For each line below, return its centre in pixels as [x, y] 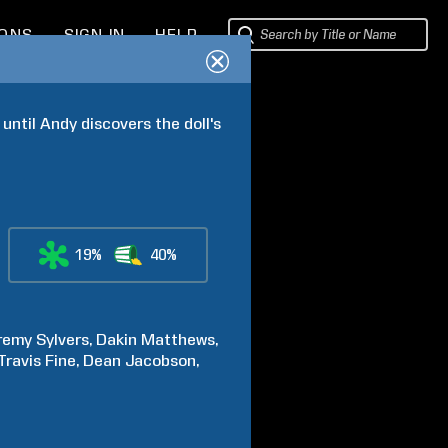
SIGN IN [94, 35]
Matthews [178, 339]
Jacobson [161, 360]
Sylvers [63, 339]
